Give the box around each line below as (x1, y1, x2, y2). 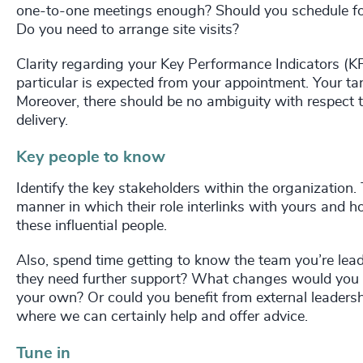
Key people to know (16, 149, 165, 166)
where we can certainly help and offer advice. (16, 310, 308, 325)
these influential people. (16, 219, 167, 234)
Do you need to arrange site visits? (16, 23, 239, 38)
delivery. (16, 113, 68, 129)
